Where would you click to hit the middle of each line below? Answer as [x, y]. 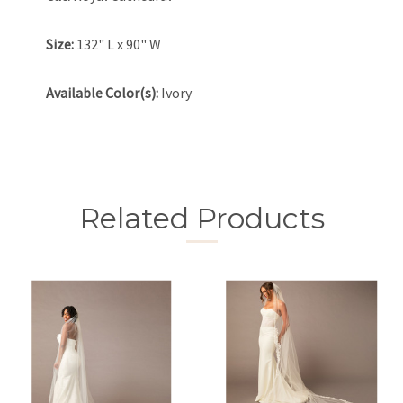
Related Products [201, 218]
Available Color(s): [102, 93]
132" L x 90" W [117, 44]
